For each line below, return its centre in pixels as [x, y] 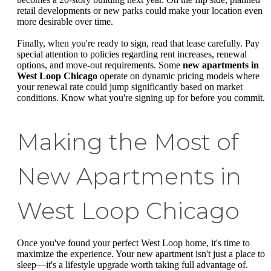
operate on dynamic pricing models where [178, 76]
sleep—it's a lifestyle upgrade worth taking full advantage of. [132, 264]
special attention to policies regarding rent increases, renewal [132, 54]
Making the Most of [128, 142]
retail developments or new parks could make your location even [140, 11]
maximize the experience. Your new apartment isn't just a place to [141, 253]
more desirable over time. [65, 22]
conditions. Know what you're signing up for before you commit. [141, 97]
